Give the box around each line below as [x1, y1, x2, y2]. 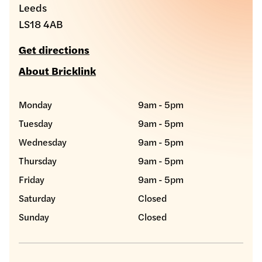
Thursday [19, 153, 57, 167]
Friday [19, 172, 44, 186]
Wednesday [19, 135, 67, 149]
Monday [19, 97, 52, 111]
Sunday [19, 209, 49, 223]
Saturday [19, 191, 56, 205]
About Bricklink [19, 63, 96, 78]
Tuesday [19, 116, 53, 130]
